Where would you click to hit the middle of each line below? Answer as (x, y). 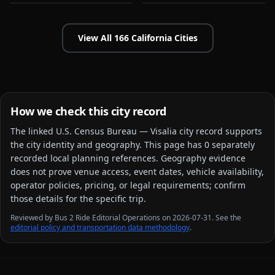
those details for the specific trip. (78, 199)
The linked (33, 131)
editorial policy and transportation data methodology (100, 227)
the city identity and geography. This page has (107, 145)
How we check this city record (88, 111)
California (151, 38)
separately (232, 145)
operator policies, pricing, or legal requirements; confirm (128, 185)
